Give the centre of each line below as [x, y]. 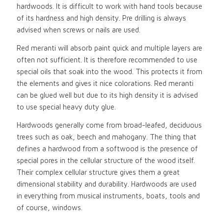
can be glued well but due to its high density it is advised [107, 95]
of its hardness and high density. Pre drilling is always [101, 18]
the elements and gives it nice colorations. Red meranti [105, 83]
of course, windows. [49, 207]
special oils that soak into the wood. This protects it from [109, 71]
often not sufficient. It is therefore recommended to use [107, 60]
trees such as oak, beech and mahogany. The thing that [106, 137]
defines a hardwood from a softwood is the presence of [107, 148]
